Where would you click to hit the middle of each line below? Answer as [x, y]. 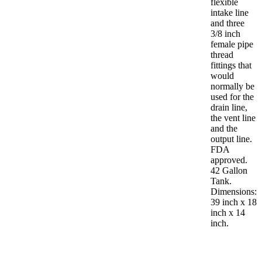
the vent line [233, 118]
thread [222, 55]
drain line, [229, 108]
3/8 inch [225, 34]
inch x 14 [227, 213]
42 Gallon [229, 171]
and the [224, 129]
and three [227, 23]
